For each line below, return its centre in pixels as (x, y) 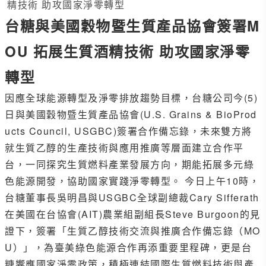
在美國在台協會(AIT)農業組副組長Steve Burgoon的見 (133, 214)
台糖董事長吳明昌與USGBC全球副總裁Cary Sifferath (132, 198)
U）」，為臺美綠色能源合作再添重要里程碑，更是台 (128, 248)
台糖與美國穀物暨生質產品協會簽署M (132, 26)
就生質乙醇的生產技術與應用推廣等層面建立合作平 (124, 148)
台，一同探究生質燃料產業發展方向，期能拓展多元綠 (129, 164)
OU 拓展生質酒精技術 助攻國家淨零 (127, 51)
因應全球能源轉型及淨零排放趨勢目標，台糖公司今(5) (131, 98)
